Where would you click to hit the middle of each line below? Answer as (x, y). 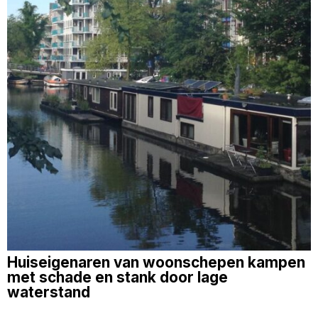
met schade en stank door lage (117, 278)
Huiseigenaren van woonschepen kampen (156, 263)
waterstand (49, 292)
